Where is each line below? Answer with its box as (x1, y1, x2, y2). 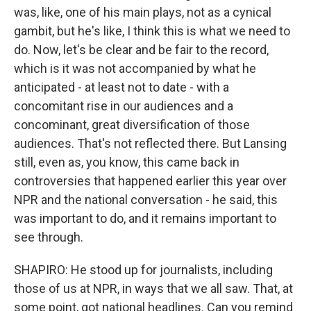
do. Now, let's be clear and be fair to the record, (14, 42, 269, 57)
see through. (14, 230, 83, 244)
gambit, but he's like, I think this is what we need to (14, 24, 290, 38)
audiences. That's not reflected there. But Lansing (14, 136, 287, 151)
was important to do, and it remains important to (14, 211, 276, 226)
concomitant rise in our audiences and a (14, 99, 233, 113)
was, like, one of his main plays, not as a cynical (14, 5, 271, 19)
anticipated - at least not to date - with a (14, 80, 229, 94)
